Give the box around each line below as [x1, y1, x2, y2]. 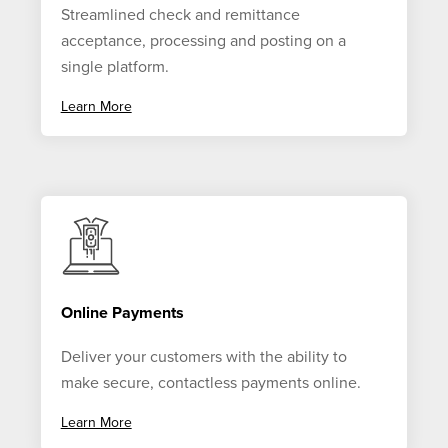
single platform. [60, 57, 173, 78]
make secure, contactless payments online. [60, 372, 365, 393]
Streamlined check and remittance [60, 5, 300, 26]
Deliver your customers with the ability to [60, 346, 347, 367]
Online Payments [60, 302, 184, 323]
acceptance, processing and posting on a [60, 31, 346, 52]
